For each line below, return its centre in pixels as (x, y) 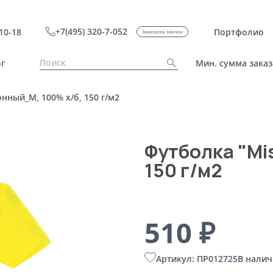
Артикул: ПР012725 (197, 259)
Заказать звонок (162, 31)
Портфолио (239, 32)
